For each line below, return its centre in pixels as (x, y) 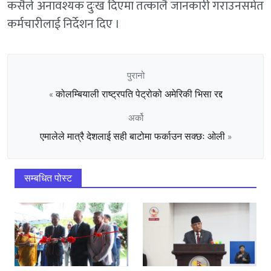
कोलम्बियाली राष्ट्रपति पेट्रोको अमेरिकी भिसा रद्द (139, 94)
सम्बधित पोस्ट (48, 178)
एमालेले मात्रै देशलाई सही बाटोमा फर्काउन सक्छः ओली (132, 137)
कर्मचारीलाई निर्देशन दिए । (64, 24)
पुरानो (135, 76)
